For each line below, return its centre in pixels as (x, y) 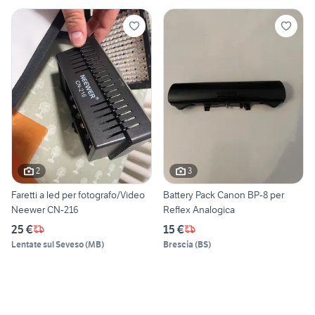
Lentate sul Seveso (47, 244)
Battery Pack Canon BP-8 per (224, 194)
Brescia (178, 244)
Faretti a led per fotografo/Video (78, 194)
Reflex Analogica (199, 209)
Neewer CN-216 (45, 209)
